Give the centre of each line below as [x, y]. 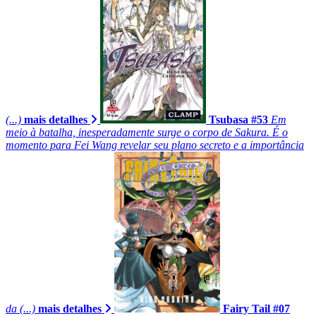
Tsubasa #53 [238, 119]
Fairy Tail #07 [256, 308]
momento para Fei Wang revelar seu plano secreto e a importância [155, 145]
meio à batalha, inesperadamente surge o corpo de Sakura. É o [147, 132]
